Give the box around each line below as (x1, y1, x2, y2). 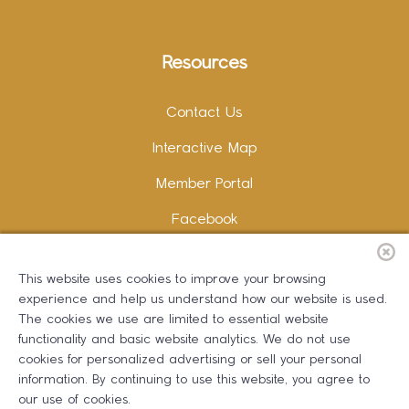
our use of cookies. (18, 394, 131, 406)
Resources (162, 55, 247, 73)
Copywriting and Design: (61, 383, 231, 398)
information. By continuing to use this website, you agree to (18, 374, 370, 386)
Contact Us (166, 106, 243, 121)
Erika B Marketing (231, 383, 348, 398)
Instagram (171, 248, 238, 263)
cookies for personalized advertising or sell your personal (18, 354, 362, 366)
